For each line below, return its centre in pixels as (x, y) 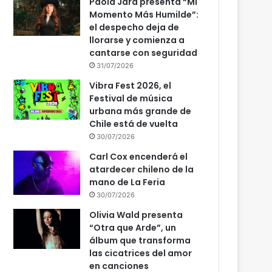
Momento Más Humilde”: (144, 15)
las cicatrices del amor (141, 253)
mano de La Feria (127, 182)
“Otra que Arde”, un (133, 228)
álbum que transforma (140, 240)
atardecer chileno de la (142, 169)
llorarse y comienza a (137, 40)
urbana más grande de (141, 111)
